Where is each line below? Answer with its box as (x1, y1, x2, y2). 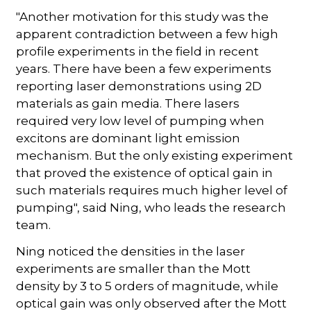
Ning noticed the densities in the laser (16, 244, 246, 258)
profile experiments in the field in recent (16, 44, 260, 58)
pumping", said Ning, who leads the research (16, 200, 287, 215)
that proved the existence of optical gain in (16, 165, 274, 180)
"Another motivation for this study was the (16, 9, 269, 24)
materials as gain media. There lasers (16, 96, 240, 110)
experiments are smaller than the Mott (16, 261, 251, 276)
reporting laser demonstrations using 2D (16, 78, 262, 93)
